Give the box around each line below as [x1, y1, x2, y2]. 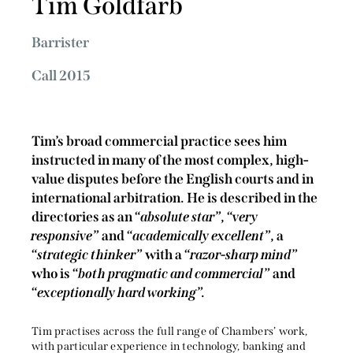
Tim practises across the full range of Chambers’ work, [32, 324, 308, 338]
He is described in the [187, 190, 318, 207]
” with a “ [136, 247, 191, 264]
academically [133, 228, 210, 245]
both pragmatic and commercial [79, 266, 264, 283]
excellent [212, 228, 265, 245]
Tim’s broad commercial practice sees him [32, 133, 287, 150]
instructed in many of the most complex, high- [32, 152, 308, 169]
